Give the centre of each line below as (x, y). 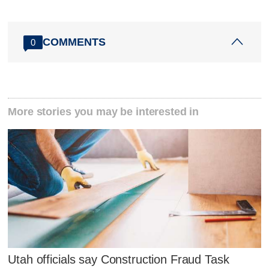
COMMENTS (74, 42)
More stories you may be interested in (104, 112)
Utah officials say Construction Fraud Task (119, 259)
